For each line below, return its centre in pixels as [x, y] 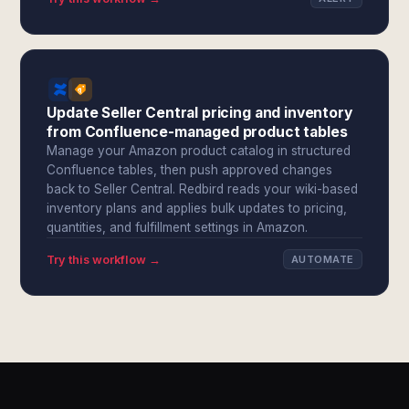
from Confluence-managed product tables [197, 132]
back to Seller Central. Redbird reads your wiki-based [203, 189]
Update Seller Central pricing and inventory [199, 113]
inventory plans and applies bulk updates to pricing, [197, 208]
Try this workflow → [104, 259]
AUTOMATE [323, 259]
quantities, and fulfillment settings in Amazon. [178, 227]
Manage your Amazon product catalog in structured [199, 151]
